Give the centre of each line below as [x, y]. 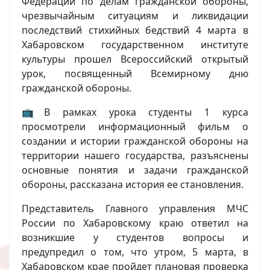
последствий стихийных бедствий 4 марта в [135, 30]
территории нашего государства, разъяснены [135, 155]
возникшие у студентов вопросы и [135, 237]
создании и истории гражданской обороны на [135, 141]
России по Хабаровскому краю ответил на [135, 223]
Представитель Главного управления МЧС [135, 208]
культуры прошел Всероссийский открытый [135, 59]
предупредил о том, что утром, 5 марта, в [135, 252]
